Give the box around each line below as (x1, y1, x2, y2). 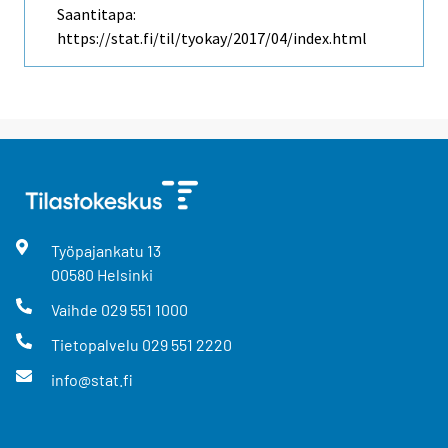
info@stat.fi (50, 370, 133, 390)
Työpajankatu (50, 240, 147, 260)
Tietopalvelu (50, 335, 142, 355)
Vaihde (50, 300, 101, 320)
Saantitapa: (57, 3, 136, 24)
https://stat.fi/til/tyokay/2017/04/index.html (57, 27, 367, 48)
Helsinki (96, 264, 153, 284)
